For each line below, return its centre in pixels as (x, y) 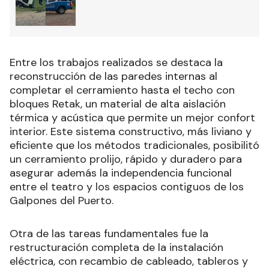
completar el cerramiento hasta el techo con (122, 90)
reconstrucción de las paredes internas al (113, 76)
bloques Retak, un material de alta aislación (118, 104)
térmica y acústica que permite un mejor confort (132, 117)
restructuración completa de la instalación (116, 247)
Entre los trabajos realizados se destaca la (116, 62)
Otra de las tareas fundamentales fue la (109, 233)
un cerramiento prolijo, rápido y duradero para (126, 159)
